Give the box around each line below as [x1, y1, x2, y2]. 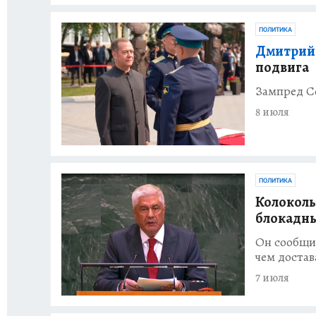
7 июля [255, 269, 289, 286]
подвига [255, 58, 309, 78]
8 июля [255, 104, 289, 121]
